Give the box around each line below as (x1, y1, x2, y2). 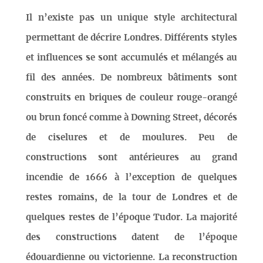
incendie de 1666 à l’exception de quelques (26, 173, 237, 183)
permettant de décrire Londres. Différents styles (26, 33, 237, 43)
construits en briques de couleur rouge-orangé (26, 93, 237, 103)
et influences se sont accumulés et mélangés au (26, 53, 237, 63)
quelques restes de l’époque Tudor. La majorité (26, 213, 237, 222)
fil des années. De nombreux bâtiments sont (26, 73, 237, 83)
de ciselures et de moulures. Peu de (26, 133, 237, 143)
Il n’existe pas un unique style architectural (26, 14, 237, 23)
